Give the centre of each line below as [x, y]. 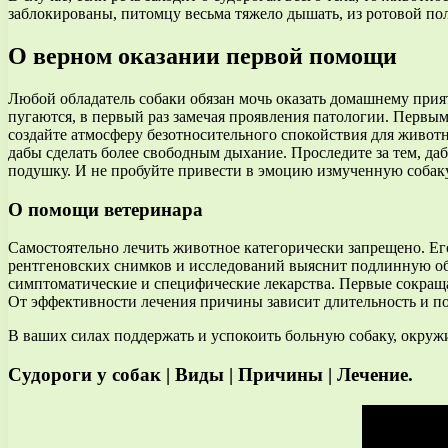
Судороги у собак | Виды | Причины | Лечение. [210, 375]
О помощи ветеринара [105, 209]
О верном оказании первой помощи [202, 55]
